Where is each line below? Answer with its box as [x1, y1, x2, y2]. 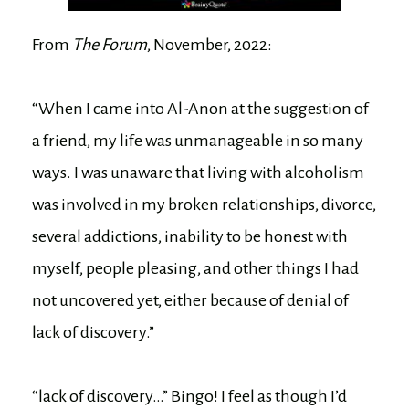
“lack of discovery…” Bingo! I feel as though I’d [32, 386, 347, 405]
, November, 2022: [147, 35, 272, 54]
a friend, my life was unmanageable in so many [32, 131, 363, 150]
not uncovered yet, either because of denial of [32, 290, 349, 309]
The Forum [72, 35, 147, 54]
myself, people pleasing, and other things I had [32, 258, 359, 278]
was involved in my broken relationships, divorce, [32, 194, 376, 214]
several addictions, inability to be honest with [32, 226, 348, 246]
